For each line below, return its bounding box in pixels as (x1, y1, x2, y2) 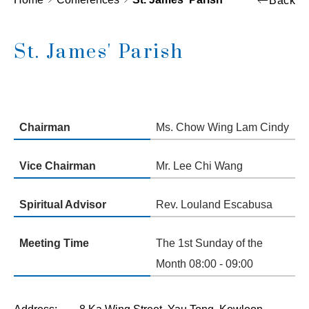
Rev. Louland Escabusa (156, 199, 272, 211)
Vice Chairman (19, 160, 96, 172)
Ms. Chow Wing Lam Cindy (156, 121, 289, 134)
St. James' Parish (14, 40, 184, 65)
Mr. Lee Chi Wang (156, 160, 243, 172)
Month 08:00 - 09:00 (156, 258, 253, 270)
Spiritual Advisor (19, 199, 106, 211)
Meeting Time (19, 237, 89, 250)
